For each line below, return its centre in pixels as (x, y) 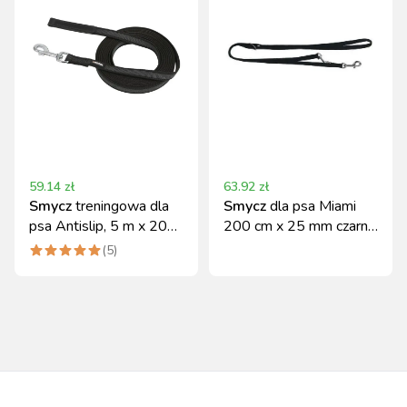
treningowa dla (122, 207)
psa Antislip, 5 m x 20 (98, 227)
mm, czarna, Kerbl (84, 247)
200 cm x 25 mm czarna (299, 227)
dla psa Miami (313, 207)
